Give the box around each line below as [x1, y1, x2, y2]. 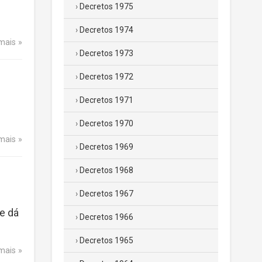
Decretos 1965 [80, 236, 133, 245]
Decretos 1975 [80, 2, 133, 11]
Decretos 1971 [80, 95, 133, 105]
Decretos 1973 [80, 49, 133, 58]
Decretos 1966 [80, 212, 133, 222]
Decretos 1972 [80, 72, 133, 81]
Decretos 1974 [80, 25, 133, 35]
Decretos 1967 [80, 189, 133, 198]
